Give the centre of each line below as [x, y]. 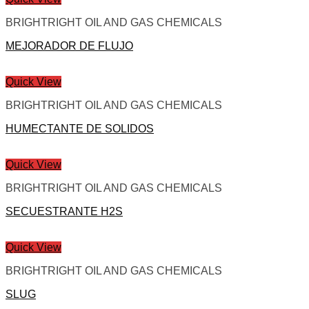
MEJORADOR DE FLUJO [69, 46]
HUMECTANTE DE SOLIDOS [80, 129]
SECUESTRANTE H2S [64, 212]
